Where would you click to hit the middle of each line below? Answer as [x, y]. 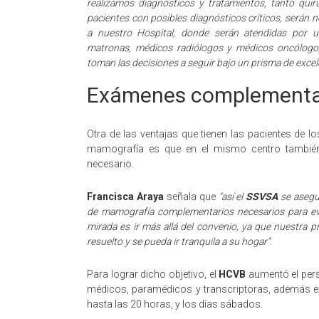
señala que [191, 197]
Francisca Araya [125, 197]
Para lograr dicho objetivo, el [153, 274]
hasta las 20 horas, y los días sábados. [175, 304]
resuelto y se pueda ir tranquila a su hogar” [178, 241]
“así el [232, 197]
